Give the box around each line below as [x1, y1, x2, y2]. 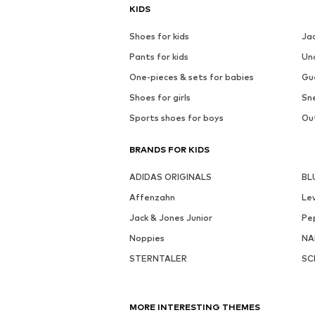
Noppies [129, 233, 165, 244]
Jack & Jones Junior [129, 212, 212, 224]
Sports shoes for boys [129, 112, 224, 124]
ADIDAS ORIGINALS [129, 172, 212, 183]
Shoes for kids [129, 31, 189, 42]
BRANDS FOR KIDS [129, 144, 210, 155]
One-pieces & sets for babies [129, 72, 254, 83]
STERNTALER [129, 253, 187, 264]
